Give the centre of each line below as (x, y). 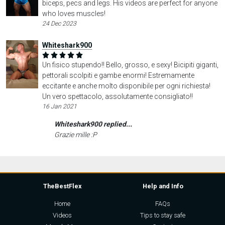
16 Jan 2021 (59, 106)
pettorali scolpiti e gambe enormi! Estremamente (118, 75)
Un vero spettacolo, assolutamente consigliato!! (117, 96)
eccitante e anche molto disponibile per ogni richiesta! (126, 86)
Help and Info (163, 186)
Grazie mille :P (75, 135)
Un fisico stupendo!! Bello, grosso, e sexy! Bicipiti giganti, (130, 65)
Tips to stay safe (163, 215)
